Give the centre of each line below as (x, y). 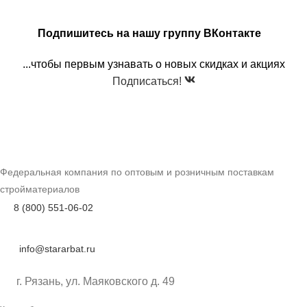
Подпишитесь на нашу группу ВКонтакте (153, 33)
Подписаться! (148, 81)
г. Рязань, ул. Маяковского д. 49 (96, 281)
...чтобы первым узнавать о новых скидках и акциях (153, 64)
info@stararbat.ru (56, 248)
